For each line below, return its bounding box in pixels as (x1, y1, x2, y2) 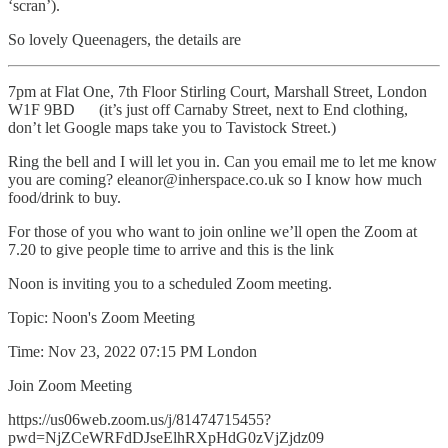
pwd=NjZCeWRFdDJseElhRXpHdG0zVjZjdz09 (8, 428, 324, 446)
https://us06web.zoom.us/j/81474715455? (8, 410, 271, 428)
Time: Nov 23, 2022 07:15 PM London (8, 342, 257, 360)
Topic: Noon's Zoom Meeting (8, 308, 195, 326)
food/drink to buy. (8, 188, 121, 206)
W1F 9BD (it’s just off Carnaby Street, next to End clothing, (8, 100, 408, 118)
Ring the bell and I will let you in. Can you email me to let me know (8, 152, 437, 170)
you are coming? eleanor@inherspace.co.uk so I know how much (8, 170, 422, 188)
